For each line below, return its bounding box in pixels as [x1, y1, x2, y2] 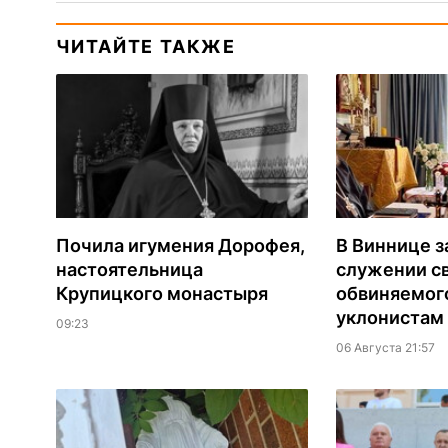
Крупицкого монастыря [55, 283, 268, 305]
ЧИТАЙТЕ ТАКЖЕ [55, 36, 236, 58]
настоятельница [55, 259, 203, 281]
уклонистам [335, 307, 444, 329]
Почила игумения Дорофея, [55, 235, 305, 257]
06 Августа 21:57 [335, 340, 435, 356]
